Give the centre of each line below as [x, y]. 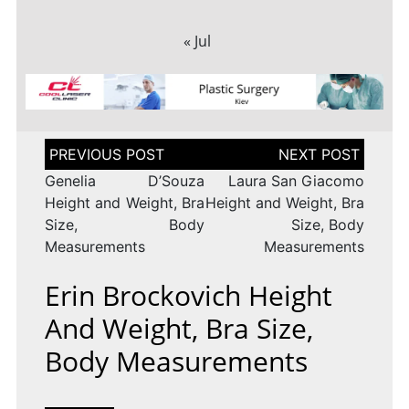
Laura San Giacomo [297, 181]
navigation [80, 164]
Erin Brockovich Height [188, 296]
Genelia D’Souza [124, 181]
